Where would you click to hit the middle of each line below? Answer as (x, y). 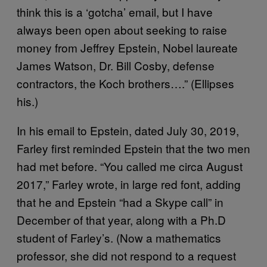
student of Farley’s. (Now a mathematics (119, 237)
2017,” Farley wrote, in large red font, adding (129, 184)
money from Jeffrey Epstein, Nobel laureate (127, 47)
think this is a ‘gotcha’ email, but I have (115, 11)
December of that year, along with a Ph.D (121, 219)
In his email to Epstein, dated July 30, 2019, (128, 130)
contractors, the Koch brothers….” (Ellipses (125, 83)
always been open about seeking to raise (122, 29)
